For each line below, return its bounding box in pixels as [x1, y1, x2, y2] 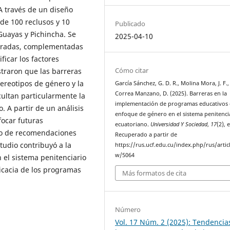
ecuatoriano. [115, 120, 151, 128]
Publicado [115, 18, 146, 28]
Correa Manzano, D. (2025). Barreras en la [115, 89, 227, 97]
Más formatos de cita [122, 168, 187, 178]
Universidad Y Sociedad [150, 120, 208, 128]
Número [115, 205, 141, 215]
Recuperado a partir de [115, 130, 178, 138]
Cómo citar [115, 65, 149, 75]
